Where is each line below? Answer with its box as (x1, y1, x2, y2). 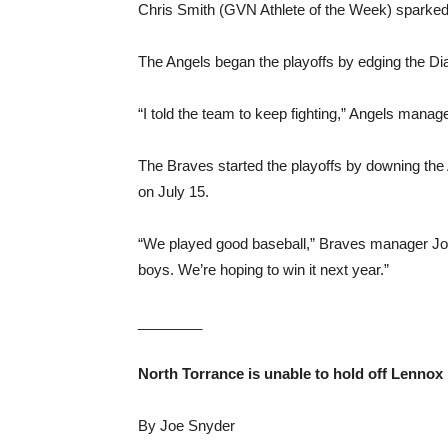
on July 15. (138, 183, 209, 200)
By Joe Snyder (138, 417, 235, 434)
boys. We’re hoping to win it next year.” (138, 261, 389, 278)
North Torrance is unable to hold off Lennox (138, 365, 443, 382)
